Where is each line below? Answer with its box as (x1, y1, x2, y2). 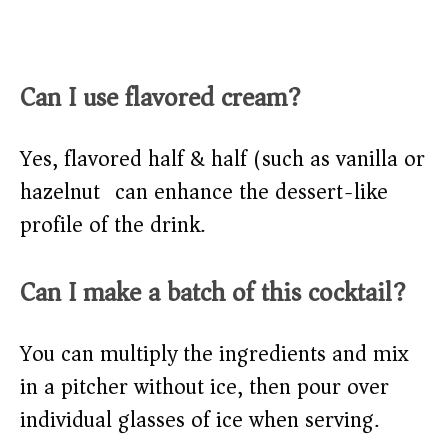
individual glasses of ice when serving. (20, 401, 379, 440)
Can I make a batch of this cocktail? (20, 270, 406, 316)
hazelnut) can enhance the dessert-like (20, 173, 388, 212)
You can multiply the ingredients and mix (20, 335, 409, 374)
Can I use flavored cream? (20, 75, 301, 121)
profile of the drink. (20, 206, 205, 245)
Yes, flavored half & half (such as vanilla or (20, 140, 425, 179)
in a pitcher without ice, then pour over (20, 368, 389, 407)
